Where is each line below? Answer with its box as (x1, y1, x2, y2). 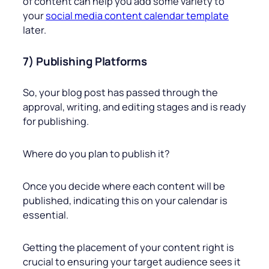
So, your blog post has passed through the (23, 86, 218, 100)
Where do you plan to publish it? (23, 147, 170, 161)
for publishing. (23, 115, 89, 128)
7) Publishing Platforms (23, 53, 147, 70)
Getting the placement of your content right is (23, 241, 234, 255)
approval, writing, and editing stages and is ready (23, 100, 246, 114)
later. (23, 23, 46, 37)
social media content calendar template (46, 9, 229, 23)
